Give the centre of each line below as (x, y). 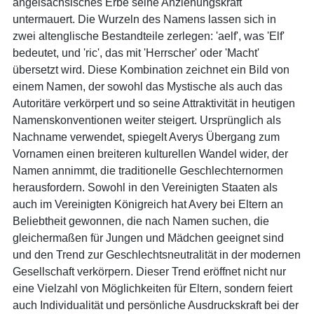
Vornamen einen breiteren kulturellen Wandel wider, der (150, 153)
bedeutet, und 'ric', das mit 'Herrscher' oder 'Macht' (136, 53)
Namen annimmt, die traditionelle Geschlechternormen (148, 170)
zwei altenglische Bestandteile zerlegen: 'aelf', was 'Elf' (149, 36)
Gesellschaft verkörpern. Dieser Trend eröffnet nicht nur (149, 271)
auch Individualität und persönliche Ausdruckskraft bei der (156, 305)
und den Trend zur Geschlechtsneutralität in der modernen (157, 254)
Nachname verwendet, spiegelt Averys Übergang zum (146, 137)
